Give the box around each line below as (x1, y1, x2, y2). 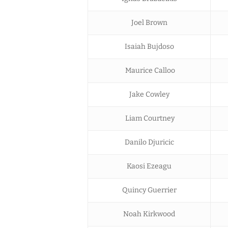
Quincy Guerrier (122, 185, 177, 194)
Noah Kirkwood (123, 209, 175, 218)
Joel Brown (131, 18, 167, 27)
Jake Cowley (129, 90, 169, 99)
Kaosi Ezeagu (127, 161, 172, 170)
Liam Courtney (124, 113, 175, 123)
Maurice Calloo (123, 66, 175, 75)
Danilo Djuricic (124, 137, 174, 147)
